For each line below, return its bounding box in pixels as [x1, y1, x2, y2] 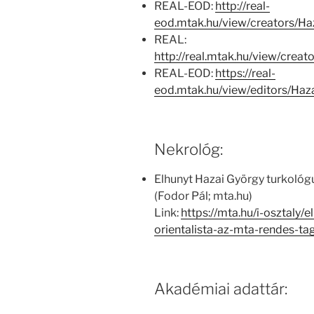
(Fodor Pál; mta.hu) [154, 189, 252, 203]
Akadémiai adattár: [154, 280, 287, 299]
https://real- [215, 66, 275, 80]
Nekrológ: [154, 139, 223, 158]
